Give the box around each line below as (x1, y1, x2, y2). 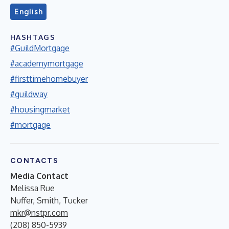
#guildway (10, 88, 48, 99)
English (14, 7, 43, 16)
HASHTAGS (10, 32, 56, 41)
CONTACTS (10, 156, 59, 165)
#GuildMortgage (10, 42, 70, 53)
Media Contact (10, 170, 68, 181)
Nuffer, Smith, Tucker (10, 195, 88, 205)
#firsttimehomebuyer (10, 73, 88, 84)
